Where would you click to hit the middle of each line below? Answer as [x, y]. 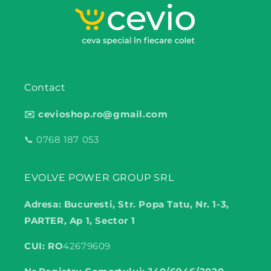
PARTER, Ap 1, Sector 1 [80, 221]
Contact [45, 88]
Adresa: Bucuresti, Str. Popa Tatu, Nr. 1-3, [127, 204]
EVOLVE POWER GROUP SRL [100, 178]
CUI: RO [44, 246]
